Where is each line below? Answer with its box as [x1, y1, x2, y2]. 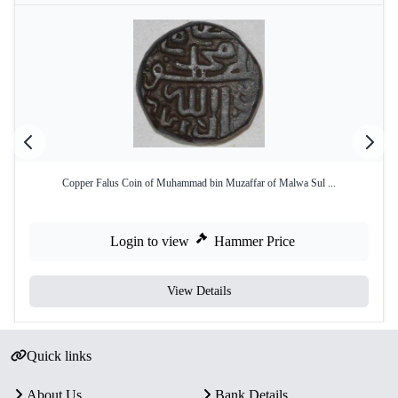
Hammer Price [214, 234, 295, 249]
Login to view [110, 234, 189, 249]
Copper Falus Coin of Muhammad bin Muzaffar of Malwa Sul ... [62, 177, 336, 189]
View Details [167, 284, 231, 298]
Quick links [26, 348, 92, 363]
